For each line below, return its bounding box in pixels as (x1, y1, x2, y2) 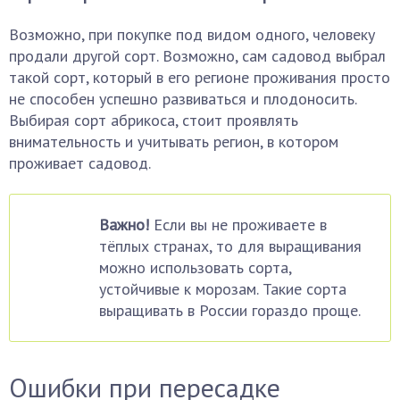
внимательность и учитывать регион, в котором (9, 131, 338, 152)
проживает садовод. (9, 153, 151, 173)
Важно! (99, 214, 149, 235)
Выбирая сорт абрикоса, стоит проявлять (9, 110, 298, 130)
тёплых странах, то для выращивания (99, 236, 362, 256)
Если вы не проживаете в (149, 214, 327, 235)
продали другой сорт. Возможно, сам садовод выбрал (9, 46, 386, 66)
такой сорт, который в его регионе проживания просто (9, 67, 390, 87)
